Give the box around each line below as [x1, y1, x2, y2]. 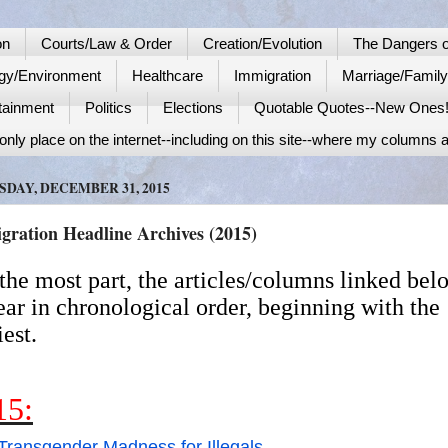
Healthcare [132, 67, 203, 85]
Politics [85, 99, 132, 117]
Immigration [234, 67, 311, 85]
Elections [163, 99, 223, 117]
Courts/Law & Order [40, 35, 172, 53]
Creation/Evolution [202, 35, 322, 53]
